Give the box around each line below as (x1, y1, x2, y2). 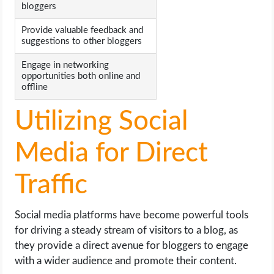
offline (21, 83, 48, 92)
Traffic (15, 172, 88, 199)
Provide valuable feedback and (21, 26, 144, 35)
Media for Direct (15, 140, 209, 168)
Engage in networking (21, 61, 109, 70)
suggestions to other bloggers (21, 37, 143, 46)
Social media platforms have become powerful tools (15, 210, 249, 221)
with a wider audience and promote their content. (15, 256, 237, 267)
